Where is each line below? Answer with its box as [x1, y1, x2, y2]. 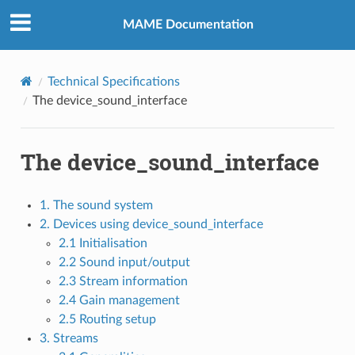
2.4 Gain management [58, 293, 180, 307]
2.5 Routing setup [58, 312, 156, 326]
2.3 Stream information [58, 274, 188, 288]
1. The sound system [39, 198, 153, 212]
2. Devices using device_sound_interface [39, 217, 263, 231]
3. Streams [39, 331, 98, 345]
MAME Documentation [122, 18, 254, 32]
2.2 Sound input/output [58, 255, 190, 269]
